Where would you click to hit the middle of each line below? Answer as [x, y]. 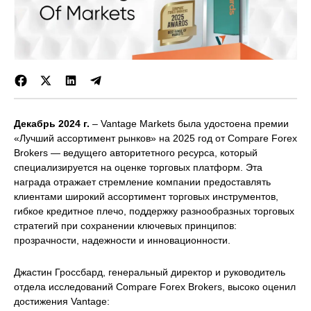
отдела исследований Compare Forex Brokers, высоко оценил [155, 287]
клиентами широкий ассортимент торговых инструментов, [146, 197]
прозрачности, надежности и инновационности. [122, 241]
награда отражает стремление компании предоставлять [142, 182]
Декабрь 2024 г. [52, 124]
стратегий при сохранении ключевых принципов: [125, 226]
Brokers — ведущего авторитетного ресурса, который [136, 153]
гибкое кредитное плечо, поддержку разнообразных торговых [154, 211]
